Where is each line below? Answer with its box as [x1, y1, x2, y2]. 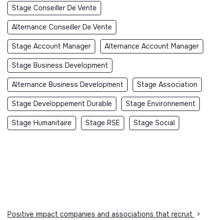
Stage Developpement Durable [12, 99, 112, 109]
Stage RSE [85, 118, 120, 128]
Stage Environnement [126, 99, 195, 109]
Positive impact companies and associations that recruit [7, 210, 194, 219]
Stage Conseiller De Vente [12, 3, 97, 13]
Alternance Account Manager [105, 42, 199, 51]
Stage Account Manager [12, 42, 91, 51]
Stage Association [137, 80, 197, 89]
